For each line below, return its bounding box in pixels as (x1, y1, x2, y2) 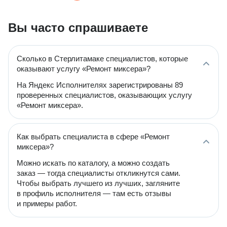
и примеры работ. (17, 199, 77, 208)
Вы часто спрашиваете (8, 21, 148, 34)
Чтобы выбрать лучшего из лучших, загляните (17, 179, 180, 187)
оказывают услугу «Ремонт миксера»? (17, 64, 150, 73)
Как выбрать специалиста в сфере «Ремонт (17, 132, 170, 141)
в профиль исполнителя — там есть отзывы (17, 189, 171, 198)
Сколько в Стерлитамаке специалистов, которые (17, 54, 188, 63)
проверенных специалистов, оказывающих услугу (17, 91, 192, 99)
